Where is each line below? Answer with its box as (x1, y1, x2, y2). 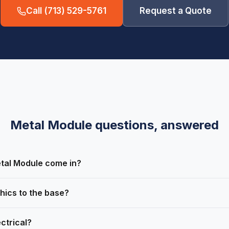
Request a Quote (140, 6, 212, 16)
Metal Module (10, 118, 92, 133)
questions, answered (92, 118, 219, 133)
